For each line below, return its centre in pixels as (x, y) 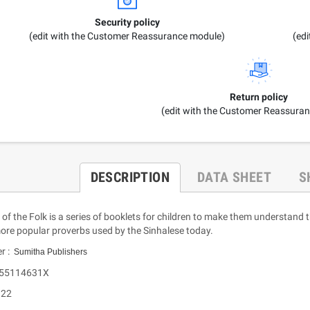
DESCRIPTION (130, 177)
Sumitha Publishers (51, 252)
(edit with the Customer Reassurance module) (127, 36)
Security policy (127, 22)
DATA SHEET (235, 177)
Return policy (259, 97)
